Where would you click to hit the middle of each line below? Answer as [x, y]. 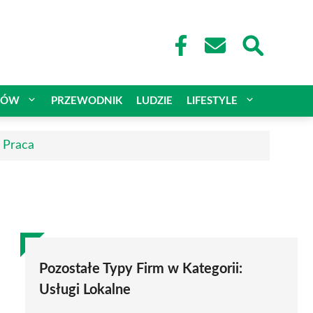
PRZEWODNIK [87, 101]
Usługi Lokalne [85, 290]
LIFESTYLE [212, 101]
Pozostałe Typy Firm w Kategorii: [141, 269]
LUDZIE [154, 101]
